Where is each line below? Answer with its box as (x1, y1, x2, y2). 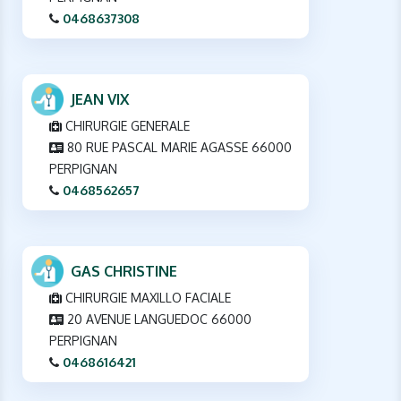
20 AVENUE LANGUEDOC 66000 (64, 311, 252, 327)
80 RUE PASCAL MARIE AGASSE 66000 (64, 139, 292, 155)
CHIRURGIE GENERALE (62, 117, 190, 133)
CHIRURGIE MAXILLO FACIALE (62, 289, 231, 305)
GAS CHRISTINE (71, 261, 177, 280)
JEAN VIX (71, 90, 129, 108)
